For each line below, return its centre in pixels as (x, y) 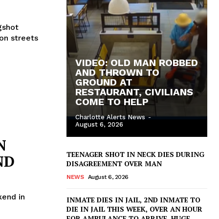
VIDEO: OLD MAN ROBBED (137, 62)
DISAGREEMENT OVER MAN (114, 163)
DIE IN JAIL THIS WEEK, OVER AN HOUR (134, 209)
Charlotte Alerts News (110, 117)
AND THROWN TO (117, 72)
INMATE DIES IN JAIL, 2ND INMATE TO (133, 199)
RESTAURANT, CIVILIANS (134, 92)
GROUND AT (104, 82)
